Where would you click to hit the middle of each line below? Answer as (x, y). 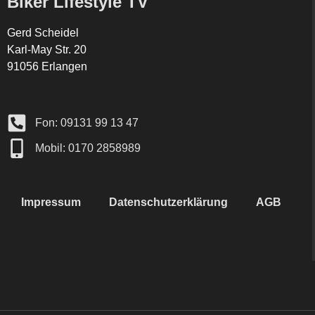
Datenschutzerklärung (168, 202)
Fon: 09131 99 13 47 (87, 123)
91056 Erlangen (47, 66)
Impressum (51, 202)
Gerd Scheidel (43, 33)
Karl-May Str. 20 (47, 50)
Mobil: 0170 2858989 (88, 148)
